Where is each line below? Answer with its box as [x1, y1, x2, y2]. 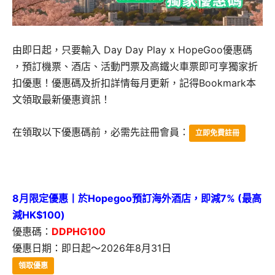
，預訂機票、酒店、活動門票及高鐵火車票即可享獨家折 [12, 60, 258, 73]
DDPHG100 [52, 225, 106, 238]
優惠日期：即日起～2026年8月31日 [12, 242, 171, 255]
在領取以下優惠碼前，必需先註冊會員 [12, 126, 179, 139]
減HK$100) [12, 209, 65, 222]
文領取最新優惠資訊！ [12, 93, 110, 106]
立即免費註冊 [195, 128, 239, 139]
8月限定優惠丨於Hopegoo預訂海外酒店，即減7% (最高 [12, 192, 261, 205]
